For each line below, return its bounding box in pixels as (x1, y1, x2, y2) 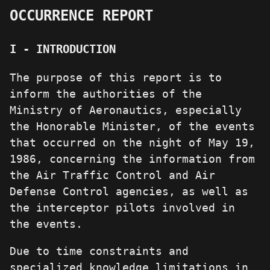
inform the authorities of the (10, 87, 202, 101)
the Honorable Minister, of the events (10, 120, 255, 133)
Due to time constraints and (10, 245, 189, 258)
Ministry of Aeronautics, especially (10, 104, 242, 117)
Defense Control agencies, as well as (10, 185, 248, 198)
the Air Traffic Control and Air (10, 169, 215, 182)
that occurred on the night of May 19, (10, 136, 255, 149)
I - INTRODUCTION (10, 42, 116, 57)
